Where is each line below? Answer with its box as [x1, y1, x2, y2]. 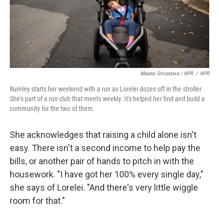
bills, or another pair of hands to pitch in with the [10, 156, 194, 166]
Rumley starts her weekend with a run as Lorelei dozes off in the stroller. [10, 85, 203, 93]
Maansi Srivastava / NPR [140, 70, 193, 77]
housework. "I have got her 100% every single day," [10, 169, 203, 179]
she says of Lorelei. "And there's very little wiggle [10, 182, 198, 193]
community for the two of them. [10, 105, 95, 112]
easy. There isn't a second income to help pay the [10, 143, 200, 153]
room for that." [10, 196, 65, 206]
